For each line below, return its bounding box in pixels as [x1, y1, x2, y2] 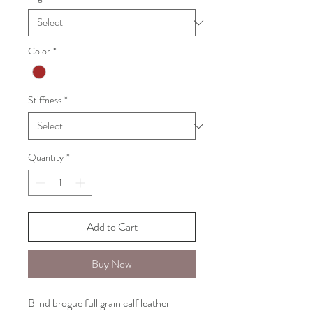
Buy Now [92, 256, 132, 272]
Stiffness [28, 93, 61, 108]
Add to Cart [86, 219, 138, 235]
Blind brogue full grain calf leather [28, 295, 170, 312]
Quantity [28, 150, 64, 165]
